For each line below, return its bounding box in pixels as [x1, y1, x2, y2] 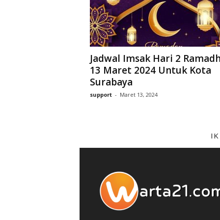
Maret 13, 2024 [119, 91, 158, 98]
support [89, 91, 112, 98]
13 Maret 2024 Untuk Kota [89, 64, 211, 77]
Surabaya [89, 76, 133, 88]
